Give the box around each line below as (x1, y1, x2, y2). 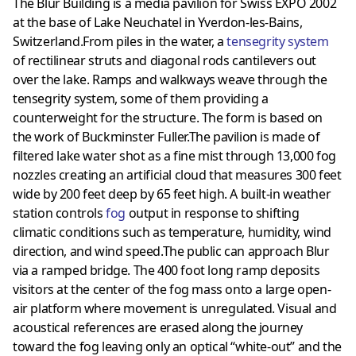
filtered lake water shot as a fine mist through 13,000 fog (13, 146, 336, 164)
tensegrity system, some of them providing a (13, 89, 269, 107)
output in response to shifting (126, 203, 300, 222)
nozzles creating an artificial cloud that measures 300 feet (13, 165, 342, 184)
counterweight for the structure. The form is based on (13, 108, 323, 126)
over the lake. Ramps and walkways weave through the (13, 70, 327, 88)
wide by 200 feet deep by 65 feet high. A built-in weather (13, 184, 331, 203)
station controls (13, 203, 106, 222)
